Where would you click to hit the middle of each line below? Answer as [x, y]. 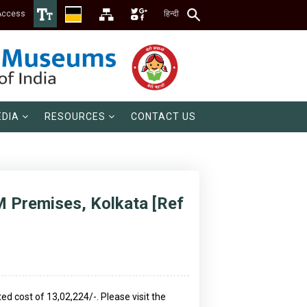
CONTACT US [163, 117]
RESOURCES [75, 117]
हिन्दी [171, 14]
